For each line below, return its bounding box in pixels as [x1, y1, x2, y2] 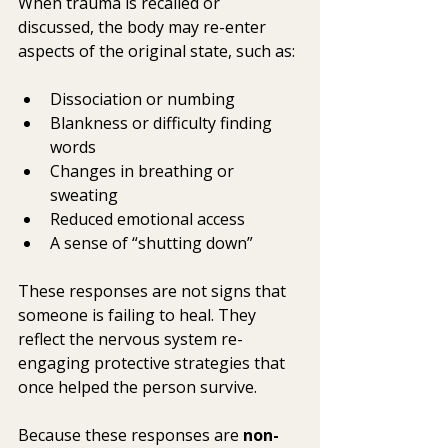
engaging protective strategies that [18, 352, 289, 375]
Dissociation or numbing [50, 88, 235, 111]
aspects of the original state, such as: [18, 40, 295, 63]
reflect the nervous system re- [18, 328, 243, 351]
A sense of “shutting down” [50, 232, 253, 255]
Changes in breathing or [50, 160, 238, 183]
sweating [50, 184, 118, 207]
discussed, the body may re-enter [18, 16, 270, 39]
